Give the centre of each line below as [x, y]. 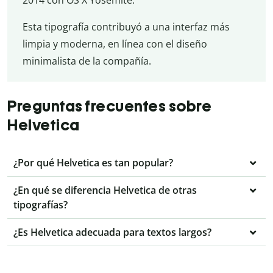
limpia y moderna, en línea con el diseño [115, 44]
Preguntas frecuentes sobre [109, 106]
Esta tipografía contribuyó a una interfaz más [126, 27]
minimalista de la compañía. [87, 61]
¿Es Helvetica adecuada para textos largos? [112, 232]
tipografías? [41, 205]
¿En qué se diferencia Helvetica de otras [105, 190]
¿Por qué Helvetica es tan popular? [93, 163]
